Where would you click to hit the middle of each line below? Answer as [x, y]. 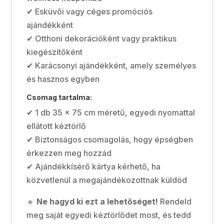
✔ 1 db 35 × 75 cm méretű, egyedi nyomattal [111, 112]
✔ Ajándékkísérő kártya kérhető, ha [94, 166]
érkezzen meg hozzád [69, 153]
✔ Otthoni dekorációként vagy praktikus [102, 38]
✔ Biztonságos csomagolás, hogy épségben [110, 139]
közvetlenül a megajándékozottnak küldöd [107, 180]
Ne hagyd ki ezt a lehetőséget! [97, 201]
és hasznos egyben [63, 79]
